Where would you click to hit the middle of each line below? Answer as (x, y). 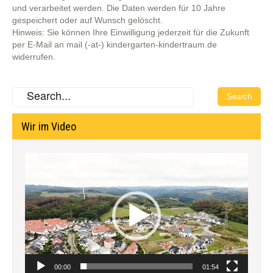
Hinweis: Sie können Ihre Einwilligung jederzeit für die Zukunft (131, 32)
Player (37, 171)
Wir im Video (49, 126)
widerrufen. (34, 57)
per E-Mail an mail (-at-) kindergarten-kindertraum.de (115, 44)
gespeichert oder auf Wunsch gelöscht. (87, 20)
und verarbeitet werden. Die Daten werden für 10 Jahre (119, 8)
